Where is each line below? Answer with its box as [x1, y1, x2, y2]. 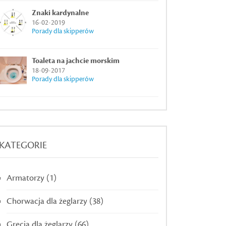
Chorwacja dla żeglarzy [7, 196, 87, 207]
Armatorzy [7, 173, 44, 184]
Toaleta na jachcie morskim [32, 56, 120, 66]
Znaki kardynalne [32, 8, 89, 18]
